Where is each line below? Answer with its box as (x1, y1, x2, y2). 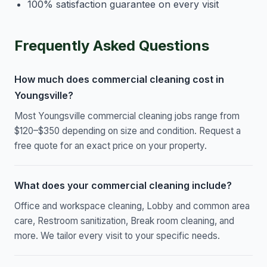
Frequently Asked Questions (14, 37, 209, 55)
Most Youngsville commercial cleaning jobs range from (14, 110, 240, 122)
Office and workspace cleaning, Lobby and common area (14, 200, 250, 212)
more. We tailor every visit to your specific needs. (14, 230, 220, 242)
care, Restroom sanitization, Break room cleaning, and (14, 215, 234, 227)
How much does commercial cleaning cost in (14, 73, 224, 86)
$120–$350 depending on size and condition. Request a (14, 125, 241, 137)
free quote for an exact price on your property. (14, 140, 207, 152)
